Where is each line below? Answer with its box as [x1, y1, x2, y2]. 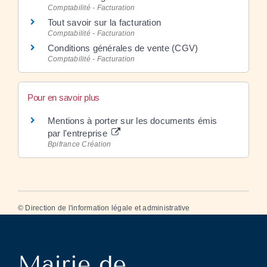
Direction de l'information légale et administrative [25, 204, 190, 213]
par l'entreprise [48, 128, 110, 138]
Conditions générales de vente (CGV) [48, 42, 198, 53]
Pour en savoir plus [27, 92, 100, 103]
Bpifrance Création [48, 140, 111, 148]
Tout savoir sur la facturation [48, 17, 162, 27]
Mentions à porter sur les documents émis [48, 116, 218, 126]
